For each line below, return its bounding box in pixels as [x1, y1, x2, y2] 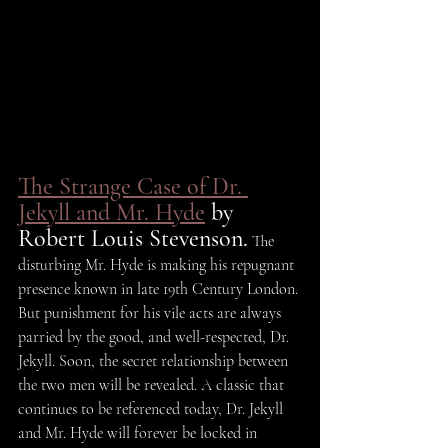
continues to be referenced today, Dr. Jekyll [18, 398, 287, 419]
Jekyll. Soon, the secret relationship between [18, 350, 292, 371]
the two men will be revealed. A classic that [18, 374, 288, 395]
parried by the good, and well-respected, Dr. [18, 326, 293, 347]
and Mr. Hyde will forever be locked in [18, 422, 261, 443]
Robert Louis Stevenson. [18, 223, 248, 253]
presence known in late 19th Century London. [18, 278, 302, 299]
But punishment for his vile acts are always [18, 302, 285, 323]
